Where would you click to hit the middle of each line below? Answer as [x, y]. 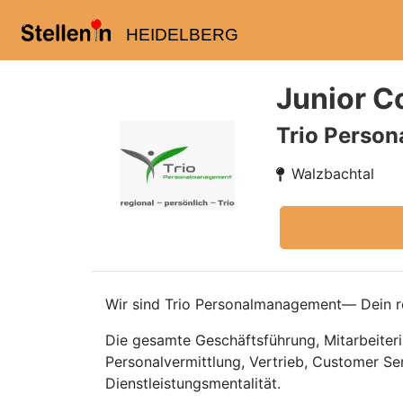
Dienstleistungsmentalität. [193, 383]
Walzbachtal [333, 174]
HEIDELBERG [182, 35]
